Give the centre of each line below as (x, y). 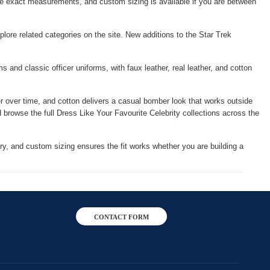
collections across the (220, 113)
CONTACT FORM (121, 217)
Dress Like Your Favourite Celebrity (118, 113)
